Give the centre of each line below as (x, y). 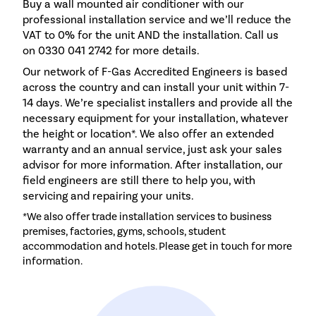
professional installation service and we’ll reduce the (157, 20)
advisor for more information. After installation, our (153, 165)
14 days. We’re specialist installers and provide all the (158, 103)
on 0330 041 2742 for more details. (111, 51)
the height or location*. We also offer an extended (148, 134)
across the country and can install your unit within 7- (156, 87)
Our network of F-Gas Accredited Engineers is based (155, 72)
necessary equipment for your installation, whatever (156, 119)
